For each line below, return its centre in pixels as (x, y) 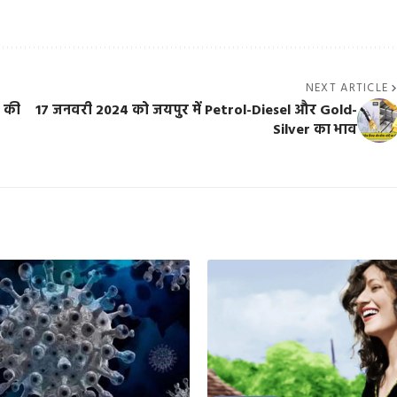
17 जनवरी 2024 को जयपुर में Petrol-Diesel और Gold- (196, 110)
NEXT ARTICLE (347, 88)
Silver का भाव (315, 130)
